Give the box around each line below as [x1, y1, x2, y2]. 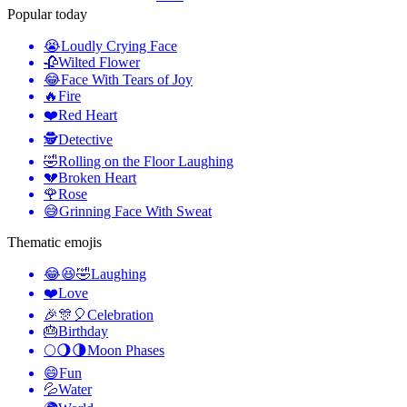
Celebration [87, 307, 154, 323]
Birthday [58, 323, 108, 340]
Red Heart [58, 107, 117, 124]
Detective [58, 132, 113, 148]
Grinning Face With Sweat [59, 203, 212, 220]
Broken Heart [58, 170, 136, 186]
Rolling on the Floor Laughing [58, 154, 233, 170]
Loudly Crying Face [61, 38, 177, 55]
